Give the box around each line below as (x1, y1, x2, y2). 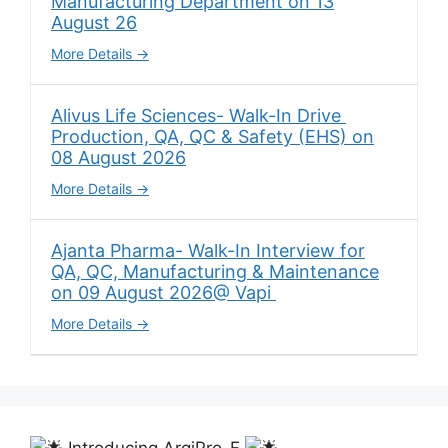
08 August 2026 (51, 146, 186, 168)
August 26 (51, 11, 137, 33)
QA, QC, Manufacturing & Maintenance (51, 260, 379, 282)
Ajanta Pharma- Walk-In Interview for (51, 239, 365, 261)
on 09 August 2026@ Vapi (51, 281, 276, 303)
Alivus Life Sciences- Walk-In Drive (51, 104, 346, 126)
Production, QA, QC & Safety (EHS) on (51, 125, 374, 147)
